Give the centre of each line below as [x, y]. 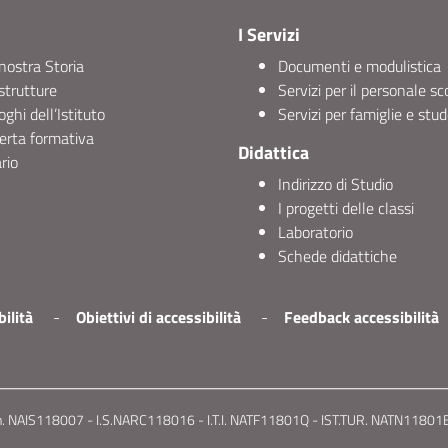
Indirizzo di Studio [335, 184]
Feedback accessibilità [361, 317]
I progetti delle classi [346, 208]
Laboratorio [315, 232]
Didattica [273, 152]
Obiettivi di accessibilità [158, 317]
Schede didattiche [337, 256]
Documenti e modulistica [359, 66]
